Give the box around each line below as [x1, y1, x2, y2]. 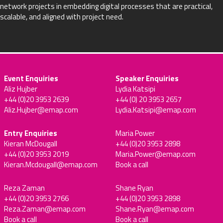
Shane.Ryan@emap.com [115, 203, 194, 215]
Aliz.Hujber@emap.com [4, 104, 78, 116]
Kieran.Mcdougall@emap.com [4, 159, 98, 171]
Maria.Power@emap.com [115, 148, 196, 160]
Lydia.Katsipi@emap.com [115, 104, 196, 116]
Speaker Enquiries [115, 73, 179, 85]
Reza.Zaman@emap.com [4, 203, 86, 215]
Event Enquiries [4, 73, 58, 85]
